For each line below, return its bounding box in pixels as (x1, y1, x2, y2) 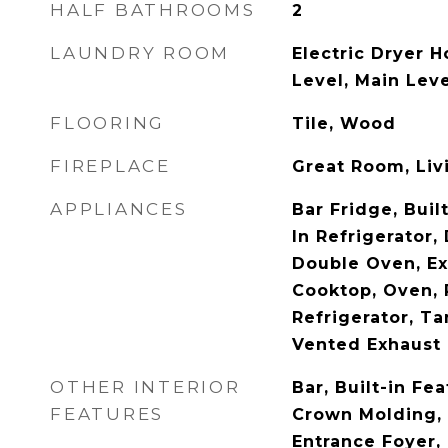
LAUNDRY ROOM (50, 43, 230, 63)
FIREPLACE (50, 156, 171, 176)
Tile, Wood (291, 114, 396, 133)
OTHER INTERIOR (50, 377, 241, 397)
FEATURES (50, 404, 164, 424)
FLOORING (50, 113, 165, 133)
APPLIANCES (50, 199, 188, 219)
